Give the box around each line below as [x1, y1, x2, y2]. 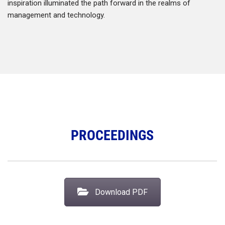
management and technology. [8, 10, 105, 20]
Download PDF [94, 187, 148, 197]
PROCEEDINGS [71, 127, 154, 144]
